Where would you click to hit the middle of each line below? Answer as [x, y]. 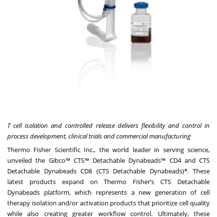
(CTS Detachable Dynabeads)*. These [151, 171]
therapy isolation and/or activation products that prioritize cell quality [108, 203]
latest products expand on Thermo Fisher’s [84, 182]
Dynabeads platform [38, 193]
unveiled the [28, 161]
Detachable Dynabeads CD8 [50, 171]
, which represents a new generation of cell [139, 193]
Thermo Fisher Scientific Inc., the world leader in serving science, [108, 150]
